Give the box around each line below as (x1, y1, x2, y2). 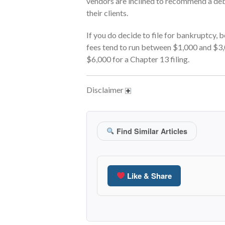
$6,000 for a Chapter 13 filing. (86, 54, 189, 64)
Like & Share (125, 170, 172, 181)
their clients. (86, 8, 128, 18)
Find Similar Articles (115, 126, 188, 136)
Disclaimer (86, 84, 125, 94)
